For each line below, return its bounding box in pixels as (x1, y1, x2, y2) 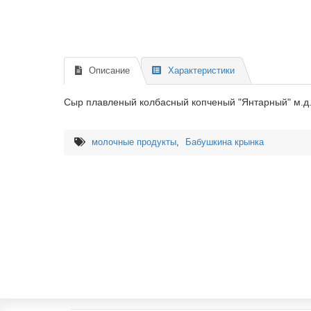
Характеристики (168, 65, 235, 76)
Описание (89, 65, 130, 76)
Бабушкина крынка (185, 137, 264, 148)
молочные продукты (92, 137, 176, 148)
